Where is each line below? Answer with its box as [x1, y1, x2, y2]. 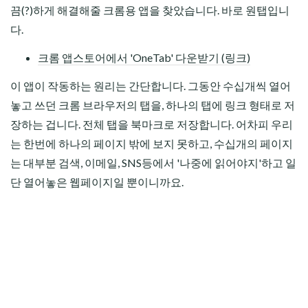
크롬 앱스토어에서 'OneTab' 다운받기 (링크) [38, 50, 250, 64]
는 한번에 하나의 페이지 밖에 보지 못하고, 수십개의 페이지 [10, 136, 293, 150]
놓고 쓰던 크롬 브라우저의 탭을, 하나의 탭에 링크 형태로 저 [10, 98, 295, 111]
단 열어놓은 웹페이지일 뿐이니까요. [10, 175, 184, 188]
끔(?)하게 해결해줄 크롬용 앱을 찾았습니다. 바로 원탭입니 [10, 3, 289, 16]
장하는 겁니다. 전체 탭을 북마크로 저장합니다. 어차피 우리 [10, 117, 293, 131]
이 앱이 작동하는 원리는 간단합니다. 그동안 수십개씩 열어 [10, 78, 291, 92]
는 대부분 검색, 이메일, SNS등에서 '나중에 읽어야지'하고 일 [10, 155, 296, 169]
